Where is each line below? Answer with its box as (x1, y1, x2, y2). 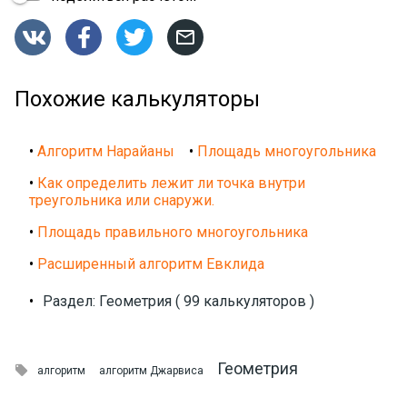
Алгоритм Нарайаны (37, 142, 174, 160)
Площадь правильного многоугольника (37, 223, 308, 241)
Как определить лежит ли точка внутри (37, 174, 305, 192)
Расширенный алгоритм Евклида (37, 254, 264, 273)
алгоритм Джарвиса (99, 363, 203, 377)
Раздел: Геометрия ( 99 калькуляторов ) (43, 292, 314, 310)
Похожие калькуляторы (15, 85, 260, 112)
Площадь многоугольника (197, 142, 376, 160)
